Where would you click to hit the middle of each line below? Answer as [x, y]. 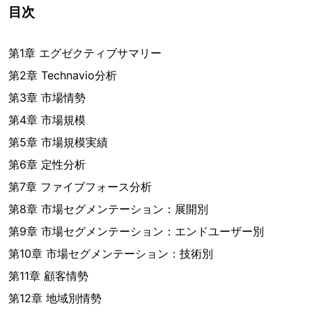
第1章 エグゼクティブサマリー [85, 53]
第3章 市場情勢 [47, 98]
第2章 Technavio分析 [63, 76]
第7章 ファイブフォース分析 [80, 187]
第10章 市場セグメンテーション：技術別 [111, 254]
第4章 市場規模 [47, 120]
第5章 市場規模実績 [58, 142]
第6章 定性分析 [47, 165]
